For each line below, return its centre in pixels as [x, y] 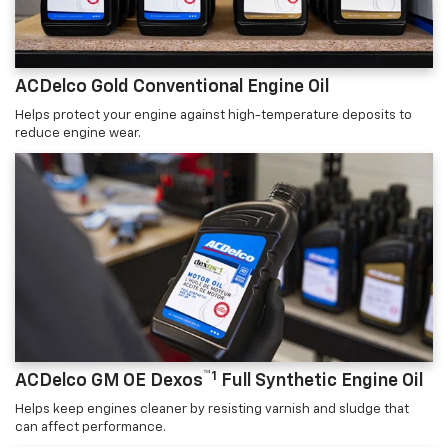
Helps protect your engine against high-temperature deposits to [213, 116]
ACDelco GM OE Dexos [109, 381]
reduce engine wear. [78, 134]
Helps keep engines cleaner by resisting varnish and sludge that [212, 410]
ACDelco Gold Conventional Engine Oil [172, 87]
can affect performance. [90, 428]
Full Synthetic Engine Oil [320, 381]
